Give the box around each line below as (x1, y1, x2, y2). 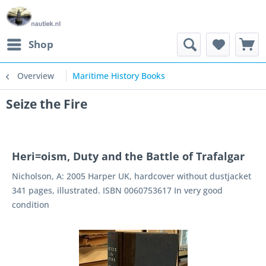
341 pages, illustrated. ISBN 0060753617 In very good (12, 185, 223, 196)
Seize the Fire (6, 96, 87, 112)
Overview (17, 70, 54, 81)
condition (12, 199, 49, 210)
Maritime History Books (72, 70, 165, 81)
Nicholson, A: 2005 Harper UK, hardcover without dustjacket (12, 170, 251, 182)
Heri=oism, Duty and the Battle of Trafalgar (12, 149, 245, 163)
